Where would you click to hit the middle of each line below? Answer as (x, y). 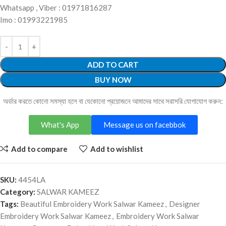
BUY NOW (113, 80)
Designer (185, 204)
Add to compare (39, 149)
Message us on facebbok (144, 125)
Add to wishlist (117, 149)
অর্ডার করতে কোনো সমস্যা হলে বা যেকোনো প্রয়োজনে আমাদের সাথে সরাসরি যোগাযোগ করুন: (113, 101)
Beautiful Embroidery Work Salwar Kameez (92, 204)
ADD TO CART (113, 65)
